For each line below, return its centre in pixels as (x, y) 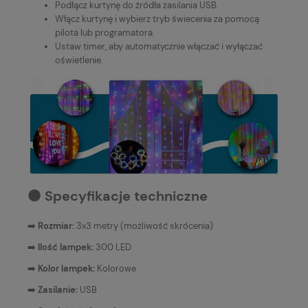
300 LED (112, 247)
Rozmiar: (56, 225)
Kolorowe (117, 268)
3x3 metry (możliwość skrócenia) (144, 225)
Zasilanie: (58, 289)
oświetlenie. (79, 60)
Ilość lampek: (66, 247)
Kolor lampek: (67, 268)
